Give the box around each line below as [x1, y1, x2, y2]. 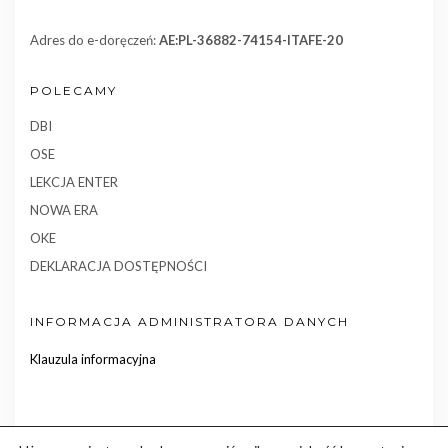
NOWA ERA [30, 202, 98, 219]
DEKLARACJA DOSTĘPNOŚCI [30, 258, 207, 275]
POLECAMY [30, 83, 117, 99]
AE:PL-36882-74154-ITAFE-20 [159, 32, 343, 49]
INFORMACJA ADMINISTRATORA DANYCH [30, 314, 349, 330]
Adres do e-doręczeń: [30, 32, 159, 49]
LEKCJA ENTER [30, 174, 118, 191]
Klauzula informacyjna [30, 351, 156, 368]
